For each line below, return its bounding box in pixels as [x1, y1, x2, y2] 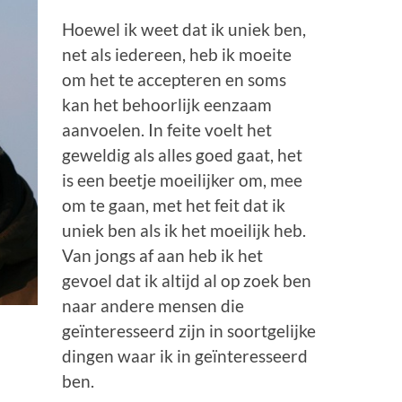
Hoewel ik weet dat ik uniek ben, [62, 19, 307, 40]
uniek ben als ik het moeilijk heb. [62, 220, 307, 241]
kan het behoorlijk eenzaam [62, 94, 273, 116]
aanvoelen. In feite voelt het [62, 119, 273, 141]
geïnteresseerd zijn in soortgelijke [62, 320, 317, 342]
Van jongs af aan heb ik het [62, 245, 264, 267]
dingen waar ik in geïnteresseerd [62, 345, 309, 367]
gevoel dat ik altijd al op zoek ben [62, 270, 312, 292]
